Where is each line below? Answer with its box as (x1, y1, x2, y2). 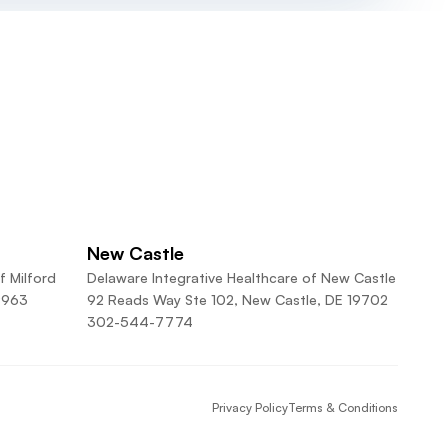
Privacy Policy (211, 400, 288, 415)
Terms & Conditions (287, 400, 398, 415)
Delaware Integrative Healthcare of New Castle (86, 269, 396, 286)
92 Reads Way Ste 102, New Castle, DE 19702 (86, 291, 388, 308)
